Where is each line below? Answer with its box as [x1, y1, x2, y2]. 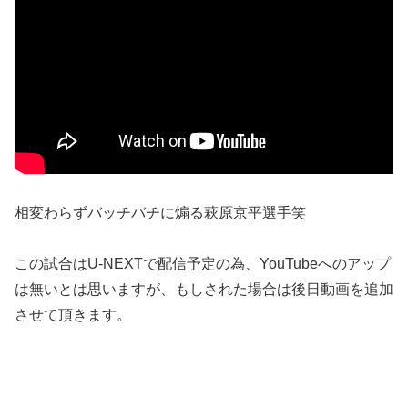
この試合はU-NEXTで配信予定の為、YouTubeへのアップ [15, 255, 391, 271]
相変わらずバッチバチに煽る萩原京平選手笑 [15, 204, 306, 220]
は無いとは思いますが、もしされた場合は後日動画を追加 [15, 280, 393, 297]
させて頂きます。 [15, 306, 131, 322]
